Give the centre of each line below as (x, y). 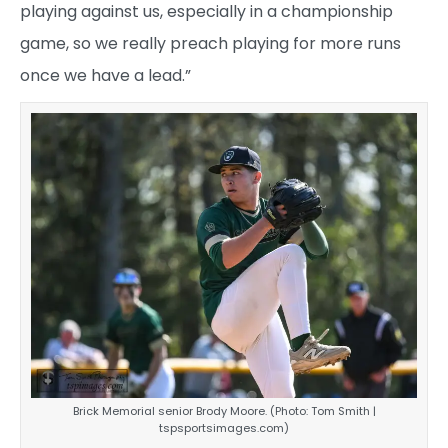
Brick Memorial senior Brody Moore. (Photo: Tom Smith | (224, 410)
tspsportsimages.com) (224, 427)
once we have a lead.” (105, 75)
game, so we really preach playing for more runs (210, 43)
